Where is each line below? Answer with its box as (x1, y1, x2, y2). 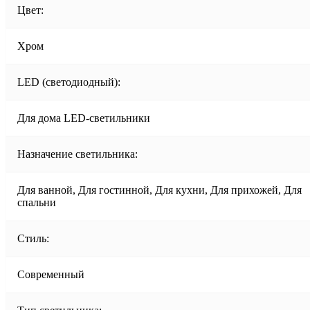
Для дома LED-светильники (17, 111, 150, 124)
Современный (17, 268, 84, 280)
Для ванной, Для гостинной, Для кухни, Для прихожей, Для (17, 183, 302, 196)
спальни (17, 196, 56, 208)
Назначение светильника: (17, 147, 138, 160)
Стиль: (17, 232, 49, 244)
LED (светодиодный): (17, 75, 120, 88)
